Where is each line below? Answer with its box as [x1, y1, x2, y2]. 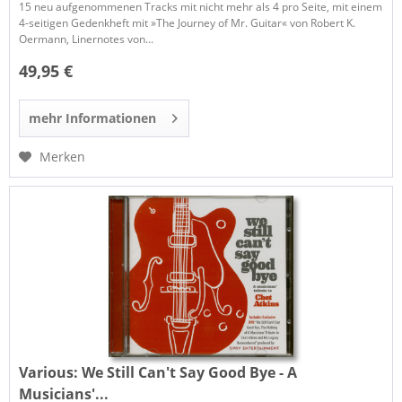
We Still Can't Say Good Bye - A [82, 362, 298, 382]
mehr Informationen [29, 109, 157, 127]
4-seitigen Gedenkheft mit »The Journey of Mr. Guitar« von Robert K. [19, 15, 356, 31]
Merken [39, 148, 86, 166]
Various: [19, 362, 83, 382]
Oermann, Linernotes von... [19, 31, 154, 48]
